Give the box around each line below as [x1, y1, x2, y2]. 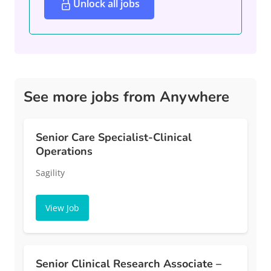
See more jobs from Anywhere [24, 87, 229, 107]
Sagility [36, 167, 65, 179]
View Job [45, 202, 79, 214]
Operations [36, 144, 93, 159]
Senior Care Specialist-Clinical [36, 130, 192, 145]
